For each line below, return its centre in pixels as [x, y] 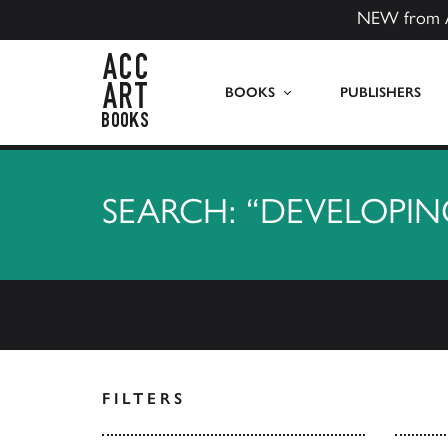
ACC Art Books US [209, 63]
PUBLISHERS [380, 92]
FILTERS [144, 398]
